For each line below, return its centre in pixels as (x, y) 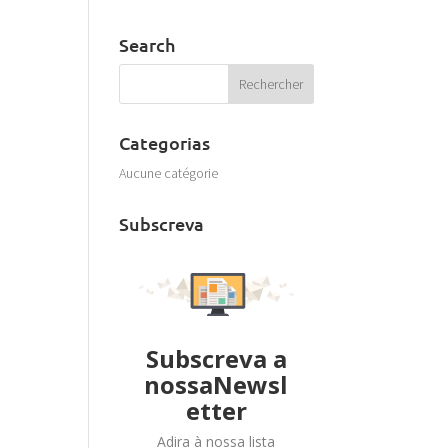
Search (147, 44)
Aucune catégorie (169, 172)
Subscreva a (216, 359)
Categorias (165, 142)
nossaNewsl (216, 385)
